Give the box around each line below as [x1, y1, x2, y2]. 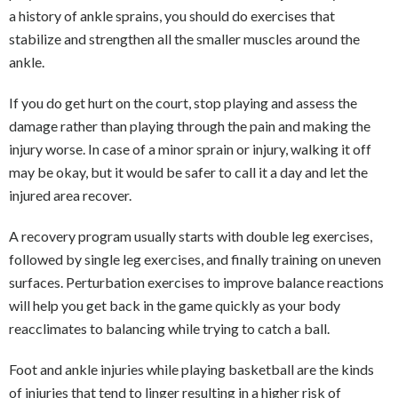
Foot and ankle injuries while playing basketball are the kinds [9, 360, 374, 378]
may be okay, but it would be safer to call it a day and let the [9, 163, 368, 180]
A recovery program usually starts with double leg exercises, [9, 227, 372, 244]
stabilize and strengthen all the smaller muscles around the [9, 29, 360, 47]
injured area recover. [9, 186, 131, 203]
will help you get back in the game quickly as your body [9, 296, 340, 314]
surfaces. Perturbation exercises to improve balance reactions [9, 273, 384, 291]
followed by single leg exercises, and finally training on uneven [9, 250, 381, 267]
